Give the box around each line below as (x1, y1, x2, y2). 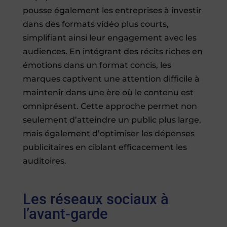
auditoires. (22, 156, 66, 166)
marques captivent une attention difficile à (22, 74, 200, 84)
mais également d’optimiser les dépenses (22, 129, 195, 139)
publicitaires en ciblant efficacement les (22, 142, 187, 153)
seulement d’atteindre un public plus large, (22, 115, 201, 125)
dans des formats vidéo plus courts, (22, 19, 169, 29)
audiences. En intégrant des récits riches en (22, 47, 203, 57)
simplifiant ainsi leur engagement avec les (22, 33, 197, 43)
